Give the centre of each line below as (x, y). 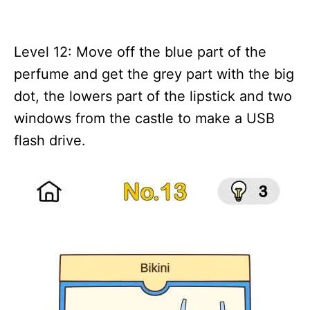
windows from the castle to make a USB (144, 118)
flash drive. (50, 140)
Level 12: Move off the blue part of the (140, 52)
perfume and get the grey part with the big (154, 74)
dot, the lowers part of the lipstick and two (153, 96)
